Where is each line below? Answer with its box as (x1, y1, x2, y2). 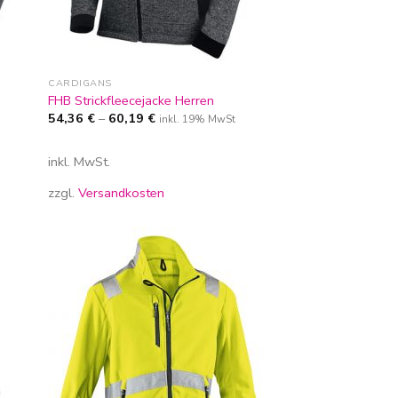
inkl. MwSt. (48, 153, 111, 171)
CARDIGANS (48, 76, 112, 91)
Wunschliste (195, 282, 255, 297)
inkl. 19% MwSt (159, 112, 236, 126)
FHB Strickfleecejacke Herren (48, 91, 215, 109)
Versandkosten (78, 183, 165, 202)
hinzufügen (197, 294, 251, 309)
